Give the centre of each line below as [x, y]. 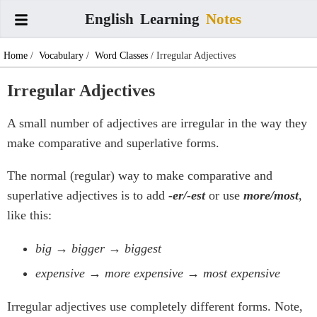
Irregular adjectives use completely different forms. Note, [155, 307]
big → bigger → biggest [98, 249]
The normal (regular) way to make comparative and [140, 176]
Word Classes [121, 56]
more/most [271, 196]
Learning [171, 19]
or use [224, 196]
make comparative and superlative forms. [113, 143]
